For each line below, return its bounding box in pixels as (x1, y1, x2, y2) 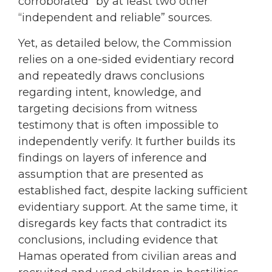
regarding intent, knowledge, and (18, 85, 202, 99)
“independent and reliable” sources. (18, 11, 212, 25)
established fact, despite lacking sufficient (18, 183, 248, 197)
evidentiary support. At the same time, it (18, 200, 238, 214)
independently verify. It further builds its (18, 134, 236, 148)
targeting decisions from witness (18, 101, 197, 115)
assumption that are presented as (18, 167, 203, 181)
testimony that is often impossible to (18, 118, 219, 132)
